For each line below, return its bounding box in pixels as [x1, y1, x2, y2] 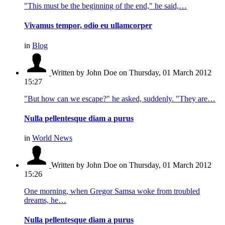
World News [32, 134, 72, 143]
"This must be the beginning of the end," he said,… [24, 2, 187, 11]
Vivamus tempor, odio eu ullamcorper [24, 21, 152, 30]
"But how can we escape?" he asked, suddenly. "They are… [24, 94, 215, 103]
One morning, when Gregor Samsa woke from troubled [24, 187, 200, 196]
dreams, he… [24, 196, 66, 205]
